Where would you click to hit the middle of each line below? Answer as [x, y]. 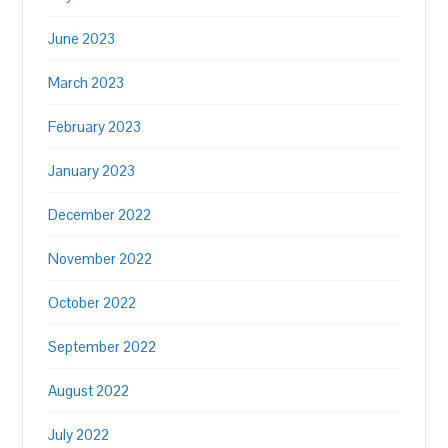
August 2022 [89, 390]
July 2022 [79, 434]
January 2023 [92, 170]
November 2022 [100, 258]
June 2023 [82, 38]
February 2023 [95, 126]
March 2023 [86, 82]
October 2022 [92, 302]
